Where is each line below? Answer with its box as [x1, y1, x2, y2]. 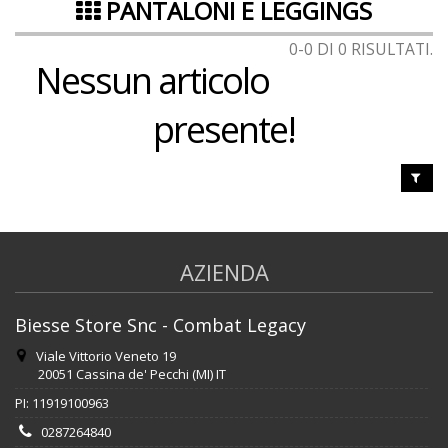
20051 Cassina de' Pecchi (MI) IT [35, 365, 226, 383]
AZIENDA [179, 257, 269, 287]
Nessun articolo [35, 56, 269, 105]
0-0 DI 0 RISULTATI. [289, 38, 433, 60]
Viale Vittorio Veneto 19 [35, 347, 176, 365]
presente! [153, 105, 295, 154]
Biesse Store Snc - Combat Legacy [15, 313, 306, 337]
